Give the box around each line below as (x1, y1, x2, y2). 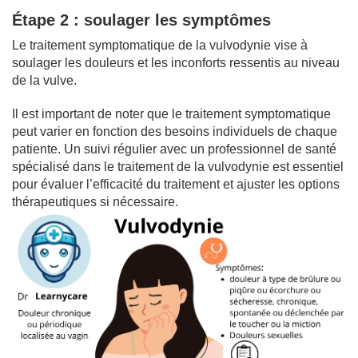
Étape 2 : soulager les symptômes (12, 10, 271, 29)
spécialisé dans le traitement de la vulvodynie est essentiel (12, 159, 344, 173)
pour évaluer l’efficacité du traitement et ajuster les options (12, 177, 340, 191)
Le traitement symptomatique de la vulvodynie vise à (12, 38, 308, 52)
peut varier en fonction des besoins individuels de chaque (12, 124, 337, 138)
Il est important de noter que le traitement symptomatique (12, 106, 331, 121)
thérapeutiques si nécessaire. (12, 194, 178, 209)
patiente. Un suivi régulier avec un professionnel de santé (12, 141, 336, 156)
